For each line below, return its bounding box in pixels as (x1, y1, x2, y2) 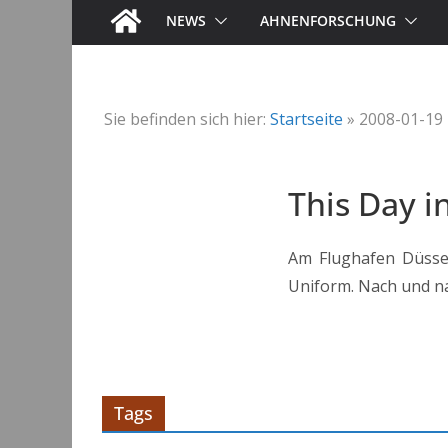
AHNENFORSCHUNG (260, 11, 396, 31)
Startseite (270, 108, 343, 131)
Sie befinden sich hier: (104, 108, 266, 131)
